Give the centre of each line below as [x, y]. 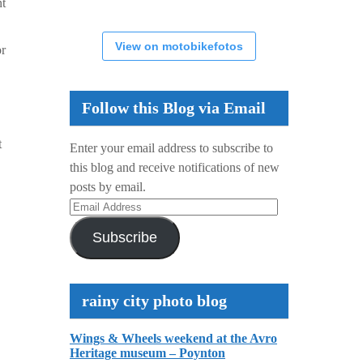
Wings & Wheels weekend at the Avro [173, 338]
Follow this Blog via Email [174, 108]
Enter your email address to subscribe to [171, 148]
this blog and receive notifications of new [175, 167]
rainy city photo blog [154, 301]
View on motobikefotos [179, 46]
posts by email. [108, 187]
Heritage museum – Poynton [147, 353]
